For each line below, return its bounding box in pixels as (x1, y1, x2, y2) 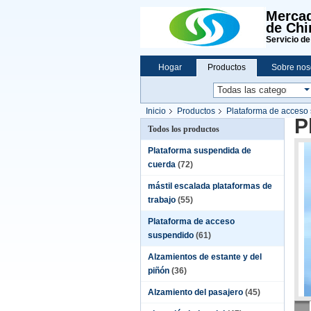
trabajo (148, 195, 176, 205)
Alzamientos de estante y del (148, 252, 262, 262)
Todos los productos (148, 124, 219, 134)
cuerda (148, 160, 176, 169)
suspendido (148, 230, 194, 240)
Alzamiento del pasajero (148, 287, 243, 297)
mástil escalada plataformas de (148, 181, 272, 191)
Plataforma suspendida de (148, 146, 251, 155)
